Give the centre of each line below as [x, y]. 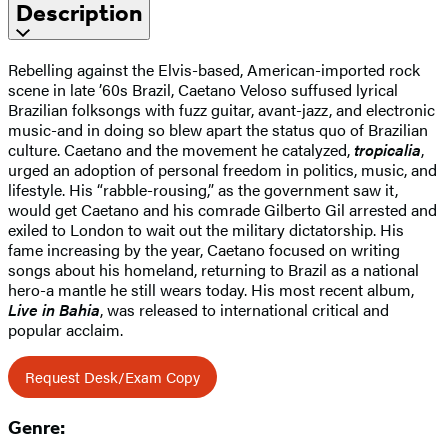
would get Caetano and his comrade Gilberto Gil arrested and [222, 209]
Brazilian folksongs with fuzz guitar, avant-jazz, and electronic [221, 109]
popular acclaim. [65, 329]
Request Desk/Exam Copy [112, 376]
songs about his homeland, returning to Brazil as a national [213, 269]
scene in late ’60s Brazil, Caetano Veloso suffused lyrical [203, 89]
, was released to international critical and [244, 309]
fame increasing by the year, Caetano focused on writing [204, 249]
